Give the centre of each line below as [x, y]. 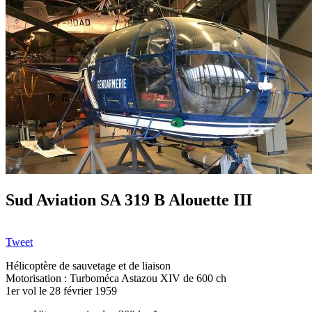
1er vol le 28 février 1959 [61, 290]
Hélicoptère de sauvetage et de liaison [88, 265]
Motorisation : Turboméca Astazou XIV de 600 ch [116, 278]
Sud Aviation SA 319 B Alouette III [129, 200]
